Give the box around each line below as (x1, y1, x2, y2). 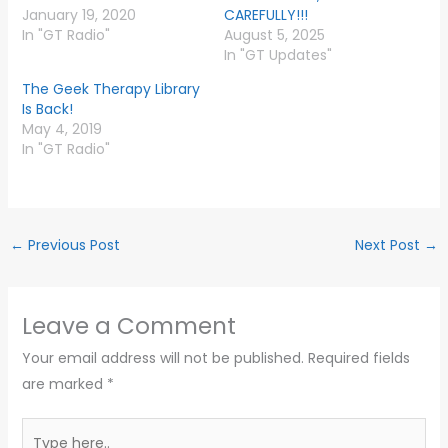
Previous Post (23, 235, 120, 256)
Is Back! (21, 99, 73, 120)
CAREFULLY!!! (224, 5, 308, 26)
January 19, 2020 (21, 5, 136, 26)
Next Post (355, 235, 425, 256)
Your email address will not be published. (21, 348, 304, 369)
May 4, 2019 (21, 119, 102, 140)
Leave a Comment (21, 310, 236, 343)
